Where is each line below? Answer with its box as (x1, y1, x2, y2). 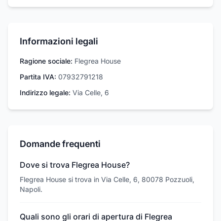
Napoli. (20, 185, 42, 193)
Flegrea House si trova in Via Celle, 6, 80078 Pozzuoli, (20, 175, 194, 184)
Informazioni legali (20, 36, 98, 46)
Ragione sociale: (20, 57, 73, 65)
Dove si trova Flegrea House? (20, 160, 130, 170)
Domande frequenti (20, 139, 101, 149)
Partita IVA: (20, 73, 56, 81)
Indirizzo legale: (20, 88, 71, 97)
